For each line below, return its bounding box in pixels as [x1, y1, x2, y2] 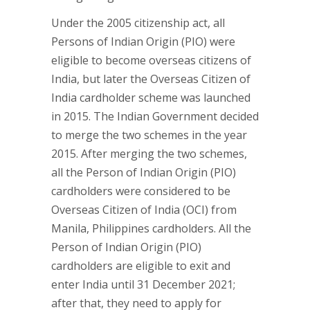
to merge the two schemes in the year [51, 127, 247, 143]
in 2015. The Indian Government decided [51, 109, 259, 124]
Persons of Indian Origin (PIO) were [51, 34, 235, 49]
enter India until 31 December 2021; [51, 277, 235, 292]
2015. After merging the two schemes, [51, 146, 247, 161]
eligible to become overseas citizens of [51, 53, 251, 68]
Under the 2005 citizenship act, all [51, 15, 225, 30]
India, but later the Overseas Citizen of [51, 71, 250, 86]
